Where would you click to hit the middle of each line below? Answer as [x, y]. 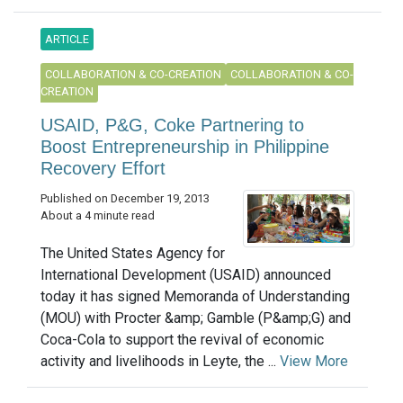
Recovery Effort [103, 169]
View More [314, 362]
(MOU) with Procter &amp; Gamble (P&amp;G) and [196, 318]
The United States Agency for [133, 254]
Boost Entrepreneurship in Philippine [185, 147]
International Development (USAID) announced [186, 275]
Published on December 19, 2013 [125, 199]
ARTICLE [67, 40]
